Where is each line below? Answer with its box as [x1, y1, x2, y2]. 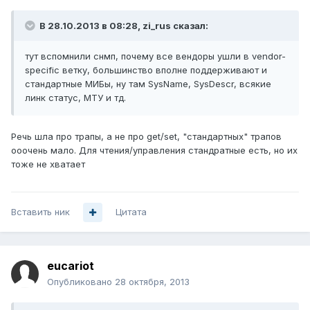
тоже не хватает [11, 158, 85, 170]
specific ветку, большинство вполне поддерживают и [25, 64, 267, 76]
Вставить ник [11, 206, 70, 218]
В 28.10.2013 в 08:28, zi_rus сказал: [37, 20, 208, 32]
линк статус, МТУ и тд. [25, 92, 126, 104]
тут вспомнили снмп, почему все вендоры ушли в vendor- [25, 51, 286, 62]
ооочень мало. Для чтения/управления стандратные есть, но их [11, 145, 298, 156]
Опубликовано [47, 276, 115, 288]
